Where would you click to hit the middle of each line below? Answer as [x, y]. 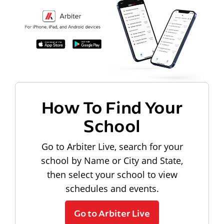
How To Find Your [112, 106]
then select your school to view [112, 174]
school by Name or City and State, [112, 160]
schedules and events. [112, 188]
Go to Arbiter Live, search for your [112, 146]
